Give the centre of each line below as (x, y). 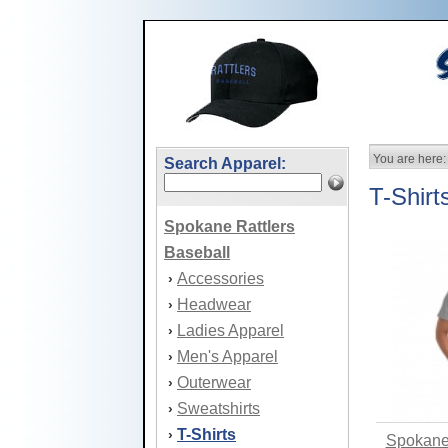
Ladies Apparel (230, 330)
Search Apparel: (225, 163)
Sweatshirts (218, 408)
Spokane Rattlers (229, 226)
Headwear (214, 304)
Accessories (220, 278)
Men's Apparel (227, 356)
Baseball (197, 252)
